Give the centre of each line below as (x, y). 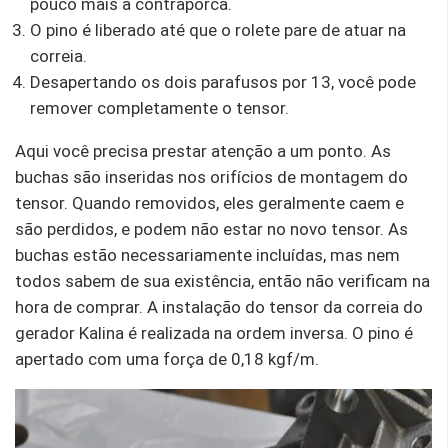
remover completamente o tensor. (159, 107)
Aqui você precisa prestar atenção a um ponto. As (203, 150)
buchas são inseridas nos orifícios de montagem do (211, 176)
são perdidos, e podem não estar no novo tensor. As (211, 228)
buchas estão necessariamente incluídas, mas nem (207, 254)
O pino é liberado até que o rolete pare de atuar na (218, 29)
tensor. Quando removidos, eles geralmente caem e (209, 202)
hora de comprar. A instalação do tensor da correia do (219, 306)
